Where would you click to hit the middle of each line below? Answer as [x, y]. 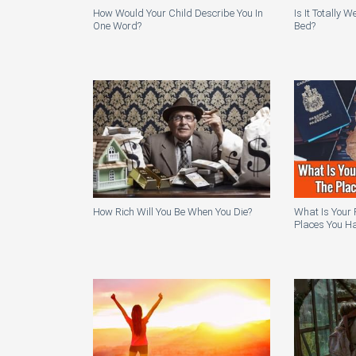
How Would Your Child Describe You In [178, 14]
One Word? [117, 26]
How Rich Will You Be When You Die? [172, 212]
